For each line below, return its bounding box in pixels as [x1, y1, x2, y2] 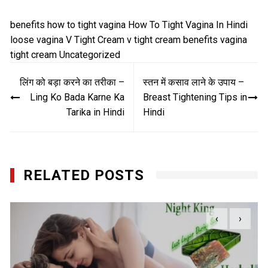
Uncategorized [59, 49, 121, 61]
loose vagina [10, 34, 64, 46]
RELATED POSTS [23, 167, 145, 184]
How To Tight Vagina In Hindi [128, 19, 248, 31]
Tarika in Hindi [66, 106, 124, 118]
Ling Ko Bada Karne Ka [29, 92, 124, 103]
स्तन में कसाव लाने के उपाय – [142, 77, 244, 89]
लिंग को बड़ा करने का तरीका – [19, 77, 124, 89]
